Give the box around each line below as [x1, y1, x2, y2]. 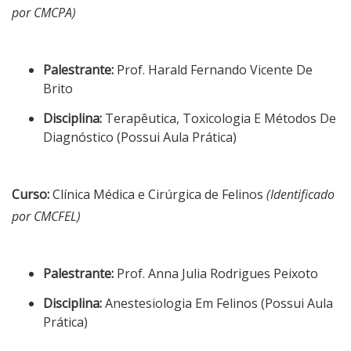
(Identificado [266, 185, 335, 203]
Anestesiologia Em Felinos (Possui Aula [102, 294, 333, 312]
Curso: [12, 185, 49, 203]
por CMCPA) [12, 3, 76, 21]
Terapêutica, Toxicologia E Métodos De [102, 109, 336, 127]
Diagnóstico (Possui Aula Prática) [43, 128, 237, 146]
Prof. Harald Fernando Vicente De [114, 60, 313, 78]
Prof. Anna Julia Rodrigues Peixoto [114, 264, 318, 282]
